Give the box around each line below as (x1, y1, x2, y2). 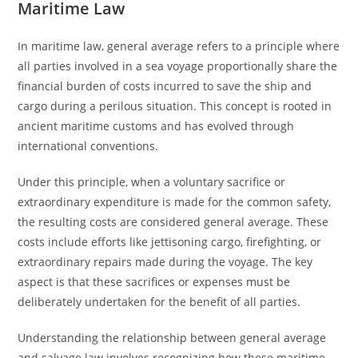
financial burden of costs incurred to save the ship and (18, 78, 312, 93)
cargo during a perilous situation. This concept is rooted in (18, 98, 332, 113)
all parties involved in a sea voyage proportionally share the (18, 58, 338, 74)
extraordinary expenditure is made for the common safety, (18, 194, 332, 209)
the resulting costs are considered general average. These (18, 214, 329, 229)
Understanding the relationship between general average (18, 330, 327, 345)
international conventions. (18, 138, 159, 153)
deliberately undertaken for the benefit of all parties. (18, 294, 301, 309)
